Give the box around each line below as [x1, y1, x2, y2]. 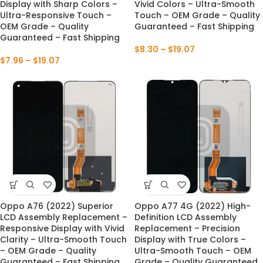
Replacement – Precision [134, 222, 240, 234]
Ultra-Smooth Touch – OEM [134, 245, 251, 257]
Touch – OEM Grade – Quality [134, 9, 260, 21]
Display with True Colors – [134, 234, 246, 245]
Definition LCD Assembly [134, 211, 237, 223]
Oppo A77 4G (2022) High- [134, 200, 251, 212]
